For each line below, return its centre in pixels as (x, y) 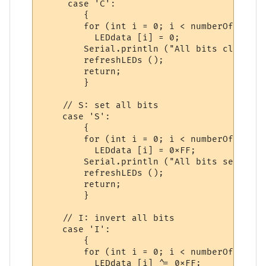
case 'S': (76, 116)
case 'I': (76, 229)
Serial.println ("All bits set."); (151, 161)
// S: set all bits (100, 105)
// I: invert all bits (108, 218)
